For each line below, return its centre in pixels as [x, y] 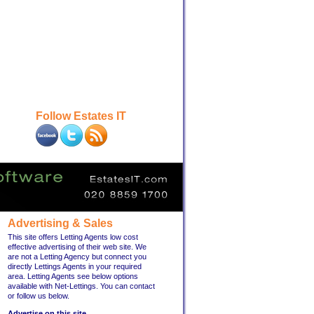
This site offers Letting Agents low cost [73, 237]
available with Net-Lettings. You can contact [81, 286]
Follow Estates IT [81, 116]
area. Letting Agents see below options [73, 276]
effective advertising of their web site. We [77, 247]
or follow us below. [39, 296]
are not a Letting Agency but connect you [77, 257]
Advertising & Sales [60, 223]
